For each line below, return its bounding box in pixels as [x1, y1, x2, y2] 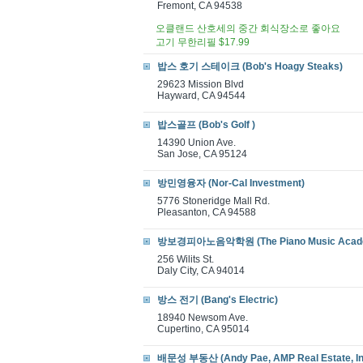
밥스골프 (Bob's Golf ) [157, 119, 255, 130]
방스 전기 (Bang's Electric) [157, 294, 278, 305]
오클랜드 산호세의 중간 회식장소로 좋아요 [156, 23, 340, 34]
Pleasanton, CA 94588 [157, 207, 256, 218]
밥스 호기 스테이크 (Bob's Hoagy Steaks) [157, 61, 343, 72]
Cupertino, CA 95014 [157, 323, 250, 335]
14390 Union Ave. [157, 137, 236, 148]
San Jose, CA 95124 [157, 148, 247, 160]
